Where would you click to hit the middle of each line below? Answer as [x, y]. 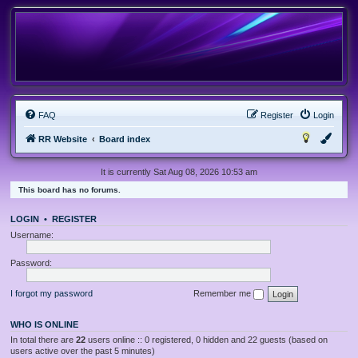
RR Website [63, 139]
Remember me [223, 293]
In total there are [43, 339]
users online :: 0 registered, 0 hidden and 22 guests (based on [207, 339]
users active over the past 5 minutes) [83, 350]
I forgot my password [52, 293]
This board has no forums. [70, 190]
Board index [125, 139]
